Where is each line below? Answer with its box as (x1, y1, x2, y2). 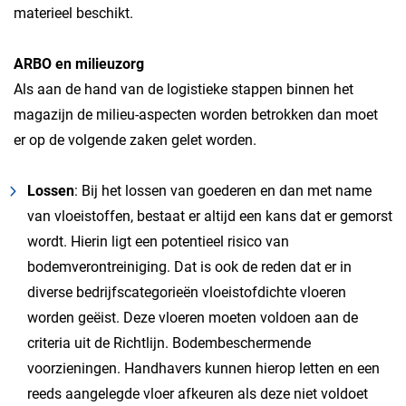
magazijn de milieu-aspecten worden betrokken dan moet (14, 106, 378, 123)
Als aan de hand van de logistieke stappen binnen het (14, 81, 353, 98)
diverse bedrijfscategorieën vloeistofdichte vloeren (27, 284, 346, 301)
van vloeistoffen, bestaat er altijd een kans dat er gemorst (27, 208, 392, 225)
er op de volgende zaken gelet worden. (14, 131, 256, 149)
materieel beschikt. (14, 5, 133, 22)
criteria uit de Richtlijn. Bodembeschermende (27, 334, 311, 352)
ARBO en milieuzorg (14, 55, 144, 72)
